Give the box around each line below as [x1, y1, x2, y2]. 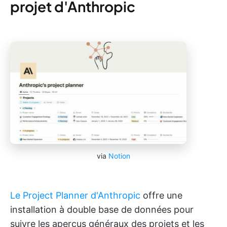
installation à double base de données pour [10, 204, 194, 215]
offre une [140, 190, 182, 201]
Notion [108, 152, 130, 161]
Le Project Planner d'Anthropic [10, 190, 140, 201]
